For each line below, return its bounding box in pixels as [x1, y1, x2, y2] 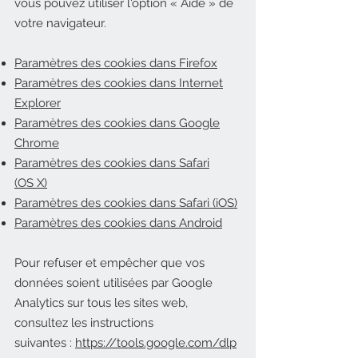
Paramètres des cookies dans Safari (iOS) [14, 196, 237, 210]
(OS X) [14, 176, 47, 190]
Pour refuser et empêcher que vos [14, 256, 205, 270]
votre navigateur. [14, 16, 106, 30]
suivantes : [14, 336, 75, 350]
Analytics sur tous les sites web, [14, 296, 188, 310]
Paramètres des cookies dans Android [14, 216, 222, 230]
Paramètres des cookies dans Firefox [14, 56, 217, 70]
